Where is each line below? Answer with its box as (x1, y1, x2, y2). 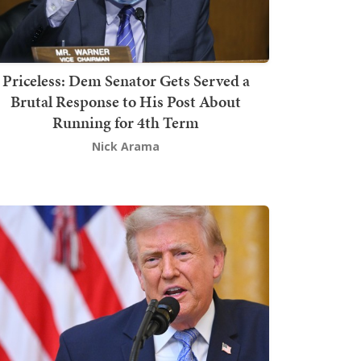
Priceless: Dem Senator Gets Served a (2, 68, 250, 92)
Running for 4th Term (52, 110, 199, 134)
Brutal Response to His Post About (10, 89, 241, 113)
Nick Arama (92, 138, 160, 154)
